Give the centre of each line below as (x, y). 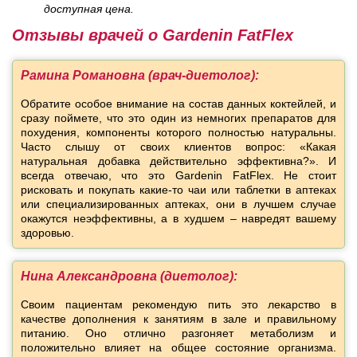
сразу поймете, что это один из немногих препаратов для (178, 118)
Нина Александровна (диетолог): (129, 277)
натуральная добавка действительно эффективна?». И (178, 161)
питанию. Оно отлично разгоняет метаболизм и (178, 333)
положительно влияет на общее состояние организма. (178, 348)
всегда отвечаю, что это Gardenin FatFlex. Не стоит (178, 176)
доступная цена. (89, 9)
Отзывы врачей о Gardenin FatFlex (153, 35)
